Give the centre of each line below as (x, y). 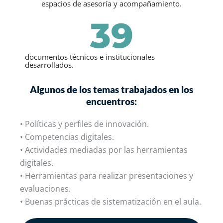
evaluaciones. (45, 188)
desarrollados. (49, 64)
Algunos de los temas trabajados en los (111, 89)
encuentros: (111, 101)
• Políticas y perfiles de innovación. (84, 124)
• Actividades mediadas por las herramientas (104, 150)
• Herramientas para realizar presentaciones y (107, 175)
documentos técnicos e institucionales (90, 56)
